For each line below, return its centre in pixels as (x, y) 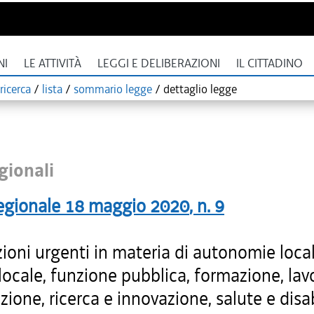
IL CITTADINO (269, 63)
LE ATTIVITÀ (53, 63)
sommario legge (113, 89)
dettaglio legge (200, 89)
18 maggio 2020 (127, 206)
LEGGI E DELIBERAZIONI (159, 63)
